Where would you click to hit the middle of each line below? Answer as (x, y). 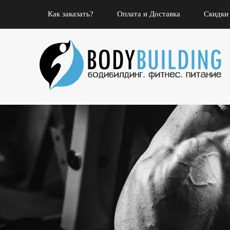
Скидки (216, 14)
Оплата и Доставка (149, 14)
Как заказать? (71, 14)
